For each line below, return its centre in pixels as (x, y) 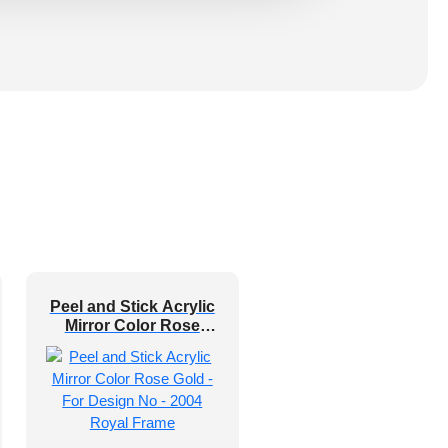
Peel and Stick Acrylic (132, 306)
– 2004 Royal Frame (132, 363)
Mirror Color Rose (132, 325)
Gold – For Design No (132, 344)
